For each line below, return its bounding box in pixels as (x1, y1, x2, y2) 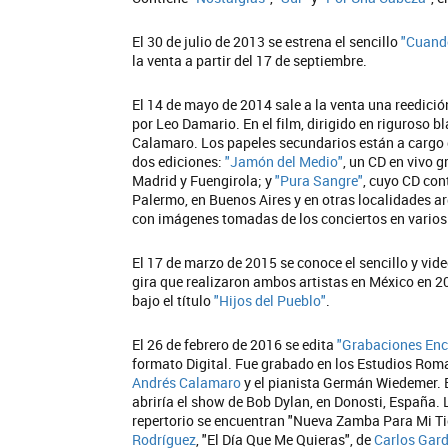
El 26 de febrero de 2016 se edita (132, 335, 337, 354)
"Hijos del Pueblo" (214, 291, 326, 310)
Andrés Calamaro (132, 373, 241, 392)
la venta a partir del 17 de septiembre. (132, 51, 367, 70)
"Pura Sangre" (275, 171, 363, 190)
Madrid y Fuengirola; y (132, 171, 275, 190)
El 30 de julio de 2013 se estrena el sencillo (132, 32, 401, 51)
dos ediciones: (132, 152, 225, 171)
